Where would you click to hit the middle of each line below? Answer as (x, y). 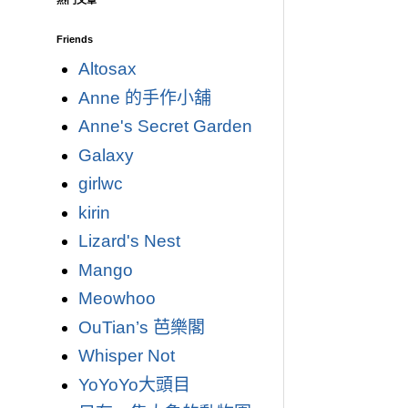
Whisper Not (126, 356)
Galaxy (106, 155)
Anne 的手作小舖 (144, 97)
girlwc (100, 184)
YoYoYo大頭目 (134, 384)
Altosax (107, 69)
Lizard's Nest (129, 241)
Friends (75, 40)
